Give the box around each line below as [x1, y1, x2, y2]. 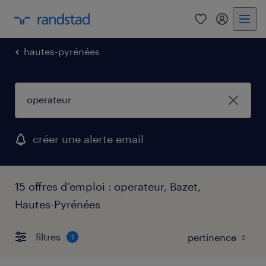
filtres [36, 231, 61, 243]
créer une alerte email [33, 132, 144, 145]
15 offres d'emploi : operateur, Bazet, [15, 179, 201, 193]
